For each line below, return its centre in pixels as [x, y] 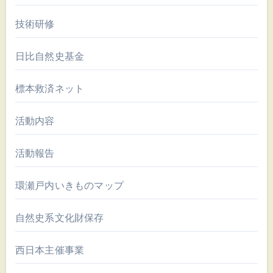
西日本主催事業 [50, 250]
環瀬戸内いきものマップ [69, 185]
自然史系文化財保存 [59, 218]
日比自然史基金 [50, 56]
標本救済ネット [50, 88]
